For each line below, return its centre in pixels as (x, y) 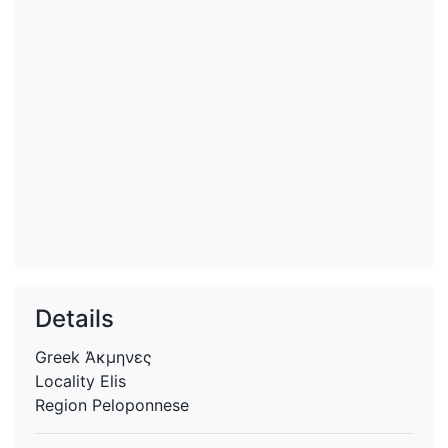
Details (74, 318)
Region (63, 405)
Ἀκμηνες (118, 357)
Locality (67, 381)
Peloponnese (140, 405)
